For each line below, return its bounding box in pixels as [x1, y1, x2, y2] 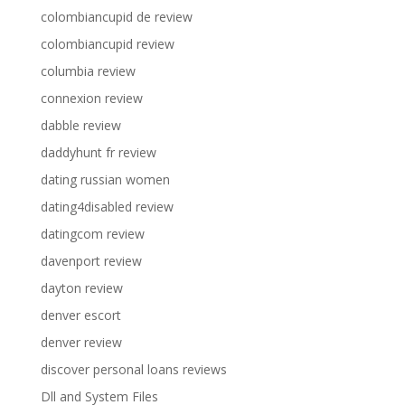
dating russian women [40, 170, 170, 188]
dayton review [40, 278, 123, 297]
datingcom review [40, 224, 145, 242]
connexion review [40, 89, 143, 107]
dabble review [40, 116, 121, 134]
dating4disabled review [40, 197, 174, 215]
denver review [40, 333, 122, 351]
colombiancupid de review [40, 7, 193, 25]
